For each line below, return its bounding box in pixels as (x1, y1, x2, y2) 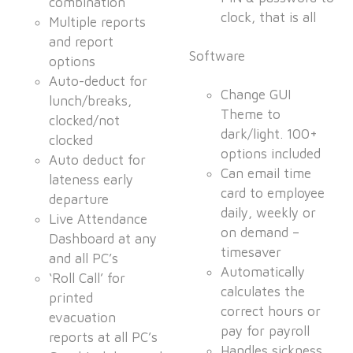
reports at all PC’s (49, 329, 158, 346)
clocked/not (49, 113, 121, 129)
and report (49, 34, 114, 50)
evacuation (49, 310, 117, 326)
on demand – (221, 225, 300, 241)
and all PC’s (49, 251, 119, 267)
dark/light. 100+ (221, 126, 318, 143)
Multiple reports (49, 14, 147, 31)
